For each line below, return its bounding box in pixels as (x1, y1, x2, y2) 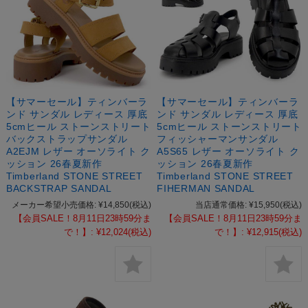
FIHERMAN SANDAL (157, 182, 256, 194)
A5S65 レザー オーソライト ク (157, 145, 300, 157)
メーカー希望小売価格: (11, 199, 96, 210)
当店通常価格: (195, 199, 247, 210)
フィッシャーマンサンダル (157, 133, 278, 144)
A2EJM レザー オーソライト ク (5, 145, 151, 157)
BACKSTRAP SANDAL (5, 182, 112, 194)
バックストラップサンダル (5, 133, 128, 144)
